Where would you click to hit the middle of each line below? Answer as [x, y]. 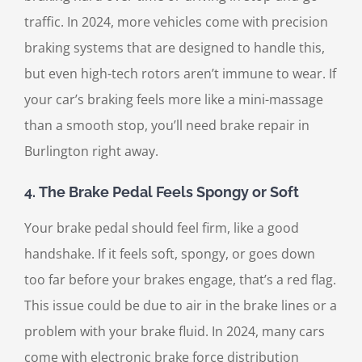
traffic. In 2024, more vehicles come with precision [176, 22]
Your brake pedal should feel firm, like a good [162, 227]
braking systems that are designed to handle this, [175, 48]
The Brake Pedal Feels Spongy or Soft [169, 192]
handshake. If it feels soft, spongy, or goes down [170, 253]
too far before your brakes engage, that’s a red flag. [180, 279]
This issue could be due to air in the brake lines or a [181, 305]
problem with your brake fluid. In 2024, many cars [175, 331]
